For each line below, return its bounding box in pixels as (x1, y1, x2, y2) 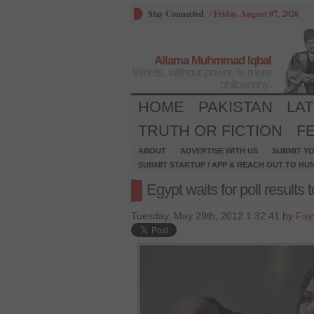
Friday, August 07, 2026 (214, 8, 299, 20)
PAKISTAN (198, 98, 273, 116)
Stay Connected (148, 8, 204, 20)
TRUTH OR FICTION (138, 122, 282, 139)
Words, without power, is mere (132, 66, 271, 79)
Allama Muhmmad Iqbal (154, 54, 271, 67)
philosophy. (220, 78, 271, 91)
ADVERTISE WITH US (180, 146, 258, 155)
